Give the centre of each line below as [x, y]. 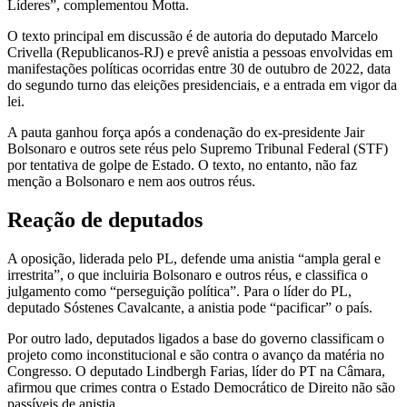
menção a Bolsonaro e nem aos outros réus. [131, 182]
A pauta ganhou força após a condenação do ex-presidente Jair [186, 133]
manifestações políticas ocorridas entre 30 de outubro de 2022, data [199, 69]
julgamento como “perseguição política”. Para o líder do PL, [179, 292]
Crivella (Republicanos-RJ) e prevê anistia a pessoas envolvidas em [200, 53]
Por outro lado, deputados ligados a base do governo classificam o [196, 339]
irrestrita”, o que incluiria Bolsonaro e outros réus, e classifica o [188, 275]
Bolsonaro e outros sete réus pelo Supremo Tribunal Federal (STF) [198, 149]
